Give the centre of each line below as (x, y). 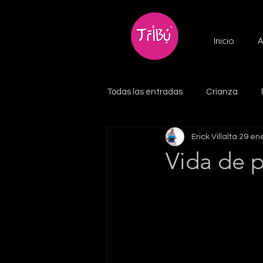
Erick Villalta (214, 136)
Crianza (222, 92)
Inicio (224, 41)
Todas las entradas (145, 92)
